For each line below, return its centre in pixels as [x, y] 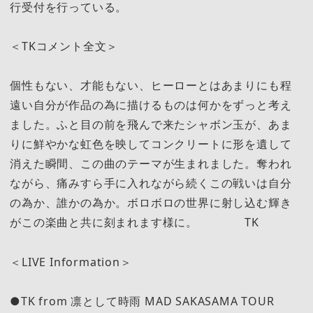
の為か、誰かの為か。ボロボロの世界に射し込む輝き [151, 203]
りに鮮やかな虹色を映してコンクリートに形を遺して [151, 144]
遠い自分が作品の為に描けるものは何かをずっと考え [151, 105]
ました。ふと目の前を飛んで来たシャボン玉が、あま [151, 125]
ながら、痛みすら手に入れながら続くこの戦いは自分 [151, 183]
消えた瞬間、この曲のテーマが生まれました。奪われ [151, 164]
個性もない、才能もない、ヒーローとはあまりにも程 [151, 86]
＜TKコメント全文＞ [64, 46]
